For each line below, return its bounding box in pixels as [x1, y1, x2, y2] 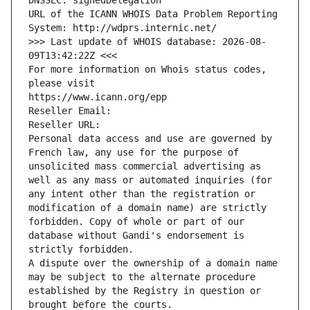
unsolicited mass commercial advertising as [28, 161, 261, 172]
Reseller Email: [28, 105, 117, 117]
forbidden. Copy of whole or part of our [28, 216, 244, 228]
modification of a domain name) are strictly [28, 202, 266, 214]
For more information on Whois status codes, [28, 64, 266, 75]
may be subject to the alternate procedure [28, 271, 255, 283]
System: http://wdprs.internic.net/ [28, 22, 217, 34]
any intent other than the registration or [28, 188, 255, 200]
